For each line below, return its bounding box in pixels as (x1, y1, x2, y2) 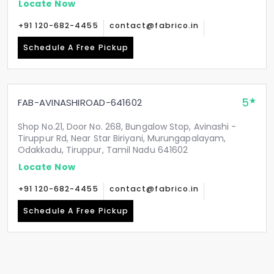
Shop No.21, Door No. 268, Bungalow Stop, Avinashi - (18, 120, 237, 133)
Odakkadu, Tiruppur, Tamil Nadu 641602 (18, 144, 188, 156)
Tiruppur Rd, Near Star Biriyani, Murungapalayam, (18, 132, 226, 144)
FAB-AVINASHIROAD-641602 (18, 96, 143, 109)
